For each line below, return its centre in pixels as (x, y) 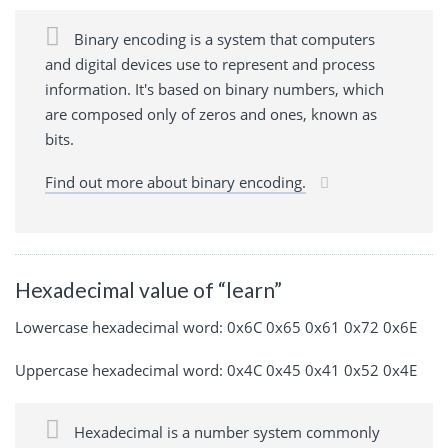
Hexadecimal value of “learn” (148, 289)
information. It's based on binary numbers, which (214, 88)
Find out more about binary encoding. (175, 181)
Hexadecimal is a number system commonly (225, 432)
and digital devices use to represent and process (210, 63)
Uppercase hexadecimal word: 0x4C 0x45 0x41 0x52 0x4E (216, 370)
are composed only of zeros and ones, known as (211, 113)
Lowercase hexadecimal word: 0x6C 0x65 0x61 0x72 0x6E (216, 327)
